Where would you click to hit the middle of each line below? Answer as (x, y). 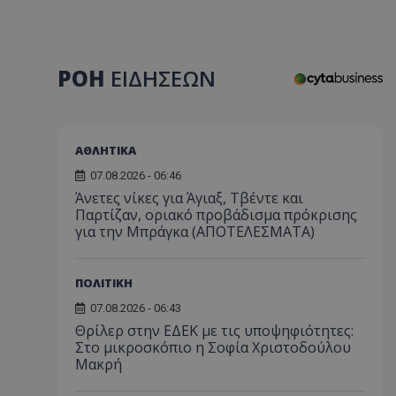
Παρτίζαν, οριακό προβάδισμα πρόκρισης (216, 214)
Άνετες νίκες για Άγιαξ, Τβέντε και (189, 198)
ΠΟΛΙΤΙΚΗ (104, 282)
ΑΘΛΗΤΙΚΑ (106, 150)
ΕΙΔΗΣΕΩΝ (163, 78)
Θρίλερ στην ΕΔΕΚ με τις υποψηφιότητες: (214, 330)
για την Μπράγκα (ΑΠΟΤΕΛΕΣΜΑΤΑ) (195, 231)
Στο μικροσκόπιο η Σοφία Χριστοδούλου (213, 347)
